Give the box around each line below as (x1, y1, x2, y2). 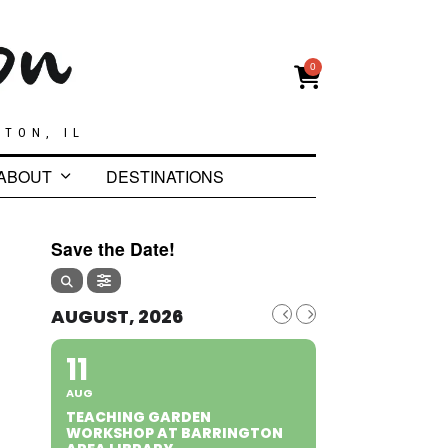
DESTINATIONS (105, 164, 224, 188)
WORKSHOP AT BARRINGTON (66, 423, 283, 444)
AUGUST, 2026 (51, 303, 183, 329)
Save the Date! (51, 235, 175, 261)
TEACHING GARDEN (66, 407, 211, 428)
